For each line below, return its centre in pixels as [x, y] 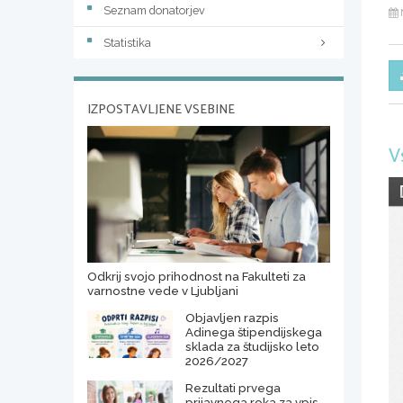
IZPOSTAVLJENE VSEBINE [161, 110]
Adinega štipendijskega [253, 331]
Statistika [127, 42]
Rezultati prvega [233, 387]
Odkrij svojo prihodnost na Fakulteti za [197, 276]
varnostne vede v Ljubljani [163, 290]
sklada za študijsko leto [252, 346]
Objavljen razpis [232, 317]
